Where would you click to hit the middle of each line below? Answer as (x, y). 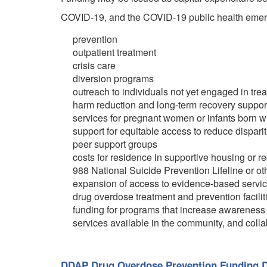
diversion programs (113, 78)
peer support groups (115, 144)
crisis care (94, 65)
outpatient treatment (114, 52)
